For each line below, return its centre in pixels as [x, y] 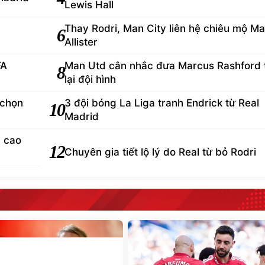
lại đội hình [90, 79]
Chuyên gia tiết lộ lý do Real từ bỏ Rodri [160, 152]
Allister [81, 42]
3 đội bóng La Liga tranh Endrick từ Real [162, 103]
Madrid [82, 116]
